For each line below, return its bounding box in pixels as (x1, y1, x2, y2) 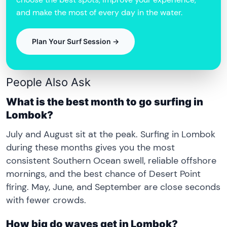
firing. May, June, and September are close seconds (6, 180, 220, 193)
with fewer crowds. (6, 194, 86, 206)
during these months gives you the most (6, 141, 175, 154)
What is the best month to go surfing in (6, 95, 203, 108)
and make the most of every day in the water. (16, 7, 182, 18)
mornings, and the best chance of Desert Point (6, 167, 201, 180)
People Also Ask (6, 75, 91, 89)
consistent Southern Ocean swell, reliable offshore (6, 154, 216, 167)
